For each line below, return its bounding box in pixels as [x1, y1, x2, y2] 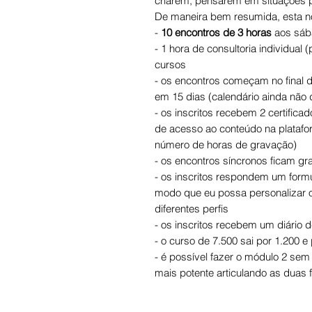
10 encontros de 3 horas [161, 25, 272, 39]
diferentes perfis [155, 201, 228, 215]
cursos [155, 57, 186, 71]
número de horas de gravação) [155, 137, 297, 151]
